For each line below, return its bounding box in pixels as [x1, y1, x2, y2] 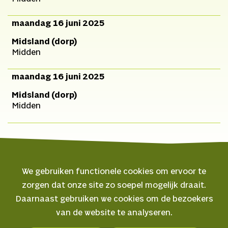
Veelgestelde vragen [8, 215, 78, 223]
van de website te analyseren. [55, 208, 173, 218]
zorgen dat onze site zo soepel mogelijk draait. [22, 180, 206, 190]
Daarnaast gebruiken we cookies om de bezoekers [15, 194, 213, 204]
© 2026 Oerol [8, 186, 60, 195]
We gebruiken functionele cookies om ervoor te [22, 166, 206, 177]
